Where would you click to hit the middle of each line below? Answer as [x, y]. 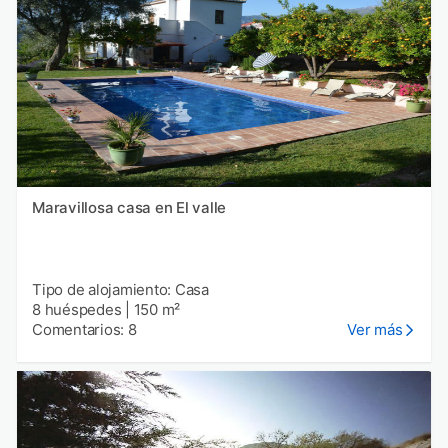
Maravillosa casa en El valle [129, 208]
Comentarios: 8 [84, 330]
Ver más [375, 330]
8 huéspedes [77, 310]
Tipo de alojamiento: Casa [120, 290]
